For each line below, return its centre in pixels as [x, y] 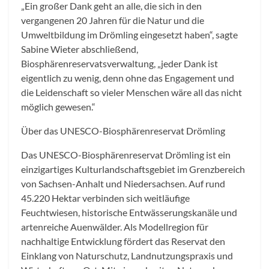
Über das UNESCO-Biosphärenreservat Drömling [124, 131]
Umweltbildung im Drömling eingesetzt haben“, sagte [129, 35]
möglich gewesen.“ [59, 107]
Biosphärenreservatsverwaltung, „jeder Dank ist [119, 64]
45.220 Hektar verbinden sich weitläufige [105, 198]
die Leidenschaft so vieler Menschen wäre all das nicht [131, 92]
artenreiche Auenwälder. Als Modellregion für [115, 227]
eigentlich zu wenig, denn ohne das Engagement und [128, 78]
